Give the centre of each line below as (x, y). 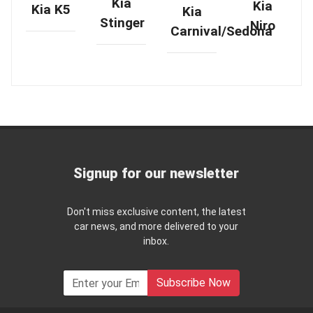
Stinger (122, 23)
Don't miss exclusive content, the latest (156, 212)
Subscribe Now (194, 283)
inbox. (156, 241)
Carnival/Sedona (221, 31)
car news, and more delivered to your (156, 227)
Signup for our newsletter (156, 174)
